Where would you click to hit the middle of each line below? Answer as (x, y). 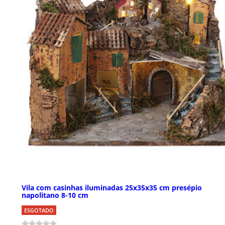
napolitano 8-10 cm (55, 195)
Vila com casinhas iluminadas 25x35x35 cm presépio (112, 187)
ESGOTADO (39, 210)
